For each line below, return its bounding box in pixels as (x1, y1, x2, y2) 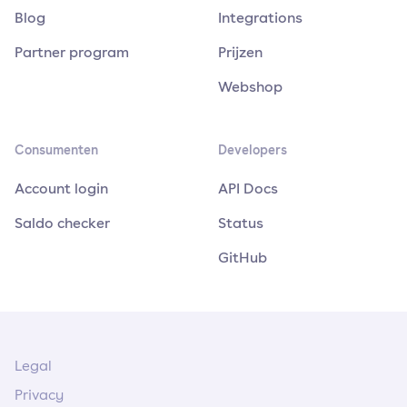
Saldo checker (15, 212, 110, 233)
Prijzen (218, 41, 263, 62)
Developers (218, 140, 287, 158)
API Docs (218, 177, 278, 198)
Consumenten (15, 140, 98, 158)
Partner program (15, 41, 129, 62)
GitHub (218, 246, 267, 267)
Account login (15, 177, 108, 198)
